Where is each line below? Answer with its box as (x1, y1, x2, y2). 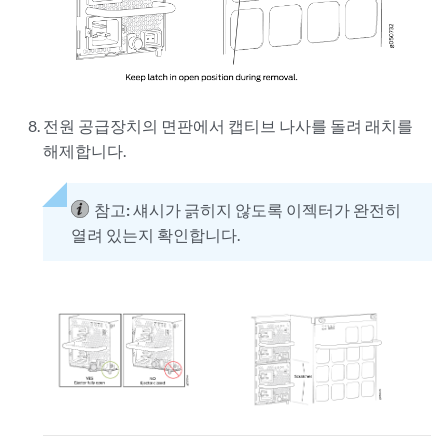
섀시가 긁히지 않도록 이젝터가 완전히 (133, 200, 402, 219)
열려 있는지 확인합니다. (71, 225, 241, 244)
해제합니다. (43, 141, 127, 160)
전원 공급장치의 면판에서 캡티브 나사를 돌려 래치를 (43, 116, 414, 135)
